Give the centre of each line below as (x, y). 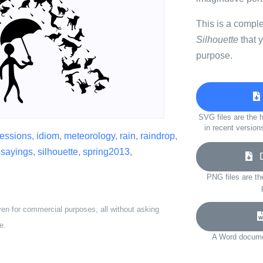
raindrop (158, 136)
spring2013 (106, 152)
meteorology (90, 136)
